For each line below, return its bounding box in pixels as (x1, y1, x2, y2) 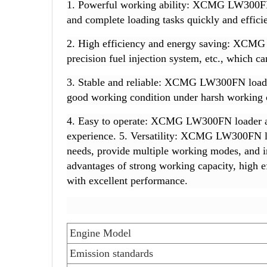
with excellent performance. (67, 175, 188, 187)
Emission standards (70, 247, 153, 260)
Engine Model (70, 227, 131, 240)
